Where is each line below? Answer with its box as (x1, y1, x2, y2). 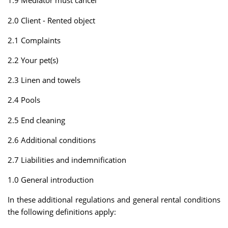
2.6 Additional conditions (8, 134, 96, 145)
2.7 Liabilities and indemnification (8, 154, 126, 165)
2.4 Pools (8, 95, 40, 105)
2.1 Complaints (8, 35, 61, 45)
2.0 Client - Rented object (8, 15, 95, 25)
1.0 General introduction (8, 175, 94, 185)
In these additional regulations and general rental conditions (8, 194, 220, 205)
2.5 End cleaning (8, 115, 65, 125)
